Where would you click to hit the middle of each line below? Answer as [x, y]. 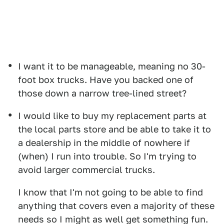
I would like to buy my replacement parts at [112, 116]
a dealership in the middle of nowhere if [104, 143]
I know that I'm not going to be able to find [110, 192]
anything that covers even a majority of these [116, 206]
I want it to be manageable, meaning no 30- [112, 66]
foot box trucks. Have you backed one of [106, 80]
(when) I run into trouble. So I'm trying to [107, 156]
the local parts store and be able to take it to [114, 129]
